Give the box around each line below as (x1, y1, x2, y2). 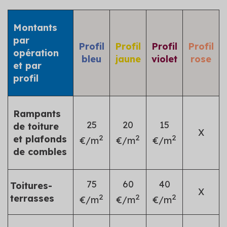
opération (13, 47, 59, 59)
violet (152, 53, 177, 65)
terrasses (10, 192, 54, 204)
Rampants (13, 107, 61, 120)
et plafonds (13, 133, 67, 145)
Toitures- (10, 179, 52, 192)
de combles (13, 145, 67, 158)
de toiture (13, 120, 59, 132)
